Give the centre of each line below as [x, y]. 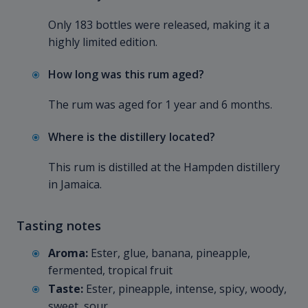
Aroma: [68, 253]
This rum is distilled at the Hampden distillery [164, 167]
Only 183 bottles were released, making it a [159, 25]
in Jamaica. [75, 185]
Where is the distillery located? [132, 137]
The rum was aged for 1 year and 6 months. [160, 105]
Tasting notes [59, 225]
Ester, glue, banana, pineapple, [169, 253]
